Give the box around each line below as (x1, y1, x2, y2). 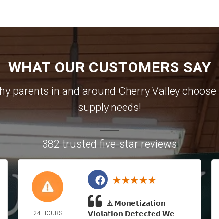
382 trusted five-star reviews (42, 138, 177, 150)
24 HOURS (34, 210, 63, 217)
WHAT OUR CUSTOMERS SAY (8, 59, 211, 76)
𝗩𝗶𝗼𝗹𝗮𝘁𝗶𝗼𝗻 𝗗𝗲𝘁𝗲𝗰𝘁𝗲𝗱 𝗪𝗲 (88, 210, 175, 218)
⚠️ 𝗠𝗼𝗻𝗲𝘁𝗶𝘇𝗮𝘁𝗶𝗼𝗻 (106, 199, 166, 207)
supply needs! (78, 101, 141, 113)
